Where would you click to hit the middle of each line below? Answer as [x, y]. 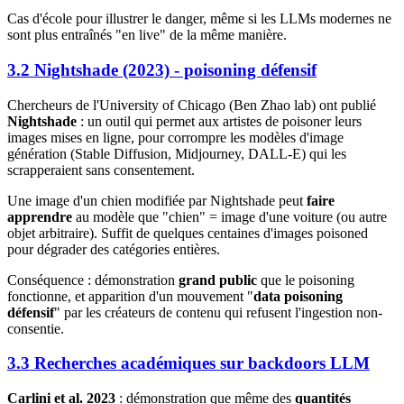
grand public [218, 280]
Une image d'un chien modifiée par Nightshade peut [157, 200]
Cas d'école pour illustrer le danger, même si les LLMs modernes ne [199, 19]
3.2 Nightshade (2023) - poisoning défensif [162, 69]
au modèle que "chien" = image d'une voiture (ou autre [230, 216]
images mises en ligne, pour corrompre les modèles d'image [175, 137]
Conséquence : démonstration [93, 280]
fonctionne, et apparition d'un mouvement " [130, 296]
